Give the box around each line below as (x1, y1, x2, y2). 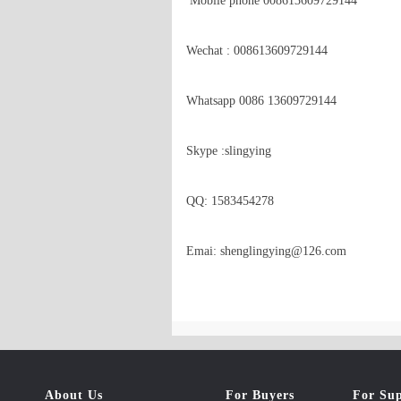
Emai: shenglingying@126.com (186, 244, 346, 258)
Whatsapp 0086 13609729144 (186, 94, 337, 107)
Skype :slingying (186, 144, 271, 158)
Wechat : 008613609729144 (186, 44, 328, 57)
